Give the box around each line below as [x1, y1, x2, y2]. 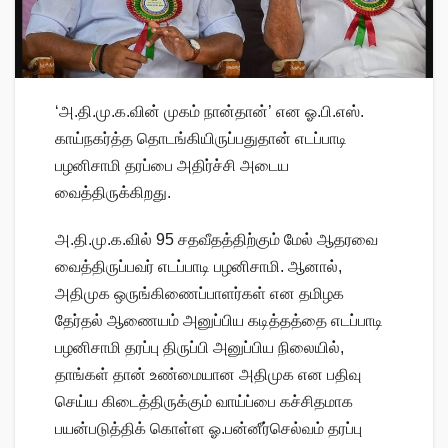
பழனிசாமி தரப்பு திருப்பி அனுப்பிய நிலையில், [55, 339, 344, 357]
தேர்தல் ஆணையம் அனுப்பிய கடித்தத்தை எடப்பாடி [55, 312, 383, 330]
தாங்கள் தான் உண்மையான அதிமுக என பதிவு [55, 366, 361, 384]
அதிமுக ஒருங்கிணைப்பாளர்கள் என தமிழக [55, 285, 344, 303]
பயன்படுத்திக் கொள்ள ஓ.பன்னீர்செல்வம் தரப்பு [55, 420, 362, 438]
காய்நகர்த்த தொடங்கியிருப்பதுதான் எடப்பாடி [55, 130, 347, 148]
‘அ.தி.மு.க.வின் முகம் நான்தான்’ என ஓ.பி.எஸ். [55, 103, 364, 121]
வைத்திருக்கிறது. [55, 184, 171, 202]
